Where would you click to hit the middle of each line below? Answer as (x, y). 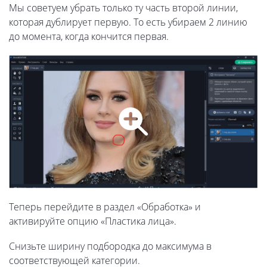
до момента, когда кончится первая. (89, 37)
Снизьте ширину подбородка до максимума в (110, 246)
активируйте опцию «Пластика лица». (93, 221)
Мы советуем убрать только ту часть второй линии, (123, 8)
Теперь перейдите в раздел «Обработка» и (105, 207)
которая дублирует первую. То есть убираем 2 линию (128, 22)
